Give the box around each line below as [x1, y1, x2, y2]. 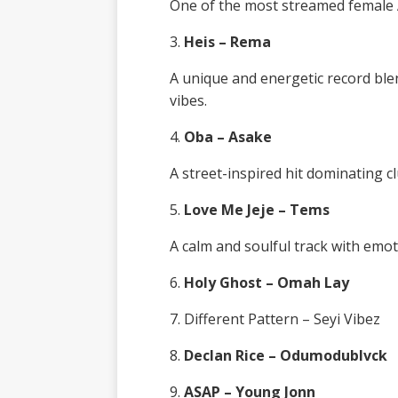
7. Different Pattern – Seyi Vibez [169, 309, 380, 330]
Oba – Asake [183, 127, 272, 147]
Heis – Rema [183, 32, 271, 52]
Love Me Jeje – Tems [183, 200, 330, 220]
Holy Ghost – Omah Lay [183, 273, 349, 293]
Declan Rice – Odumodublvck [183, 346, 387, 366]
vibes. [169, 91, 207, 111]
